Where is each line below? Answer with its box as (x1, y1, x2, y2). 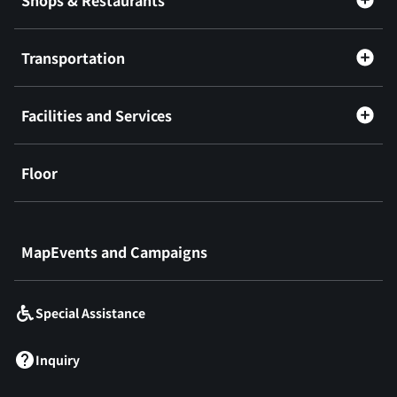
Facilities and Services (21, 104, 172, 126)
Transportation (21, 46, 125, 68)
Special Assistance (35, 303, 145, 322)
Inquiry (35, 350, 80, 369)
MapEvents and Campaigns (21, 240, 207, 262)
